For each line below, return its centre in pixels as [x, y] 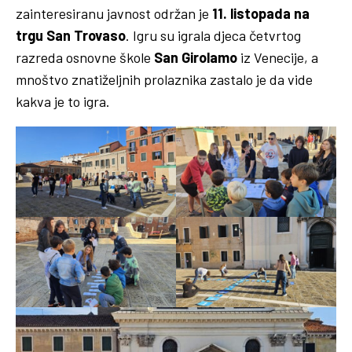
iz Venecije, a [278, 57]
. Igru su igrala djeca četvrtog [213, 35]
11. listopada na [261, 13]
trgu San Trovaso [71, 35]
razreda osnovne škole [85, 57]
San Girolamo [196, 57]
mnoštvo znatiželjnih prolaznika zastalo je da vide [164, 79]
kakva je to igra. [63, 101]
